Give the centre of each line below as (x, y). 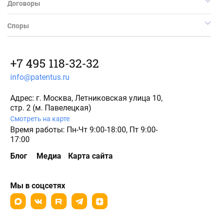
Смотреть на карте (40, 119)
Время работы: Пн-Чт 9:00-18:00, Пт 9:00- (84, 130)
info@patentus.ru (40, 77)
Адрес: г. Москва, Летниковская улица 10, (86, 98)
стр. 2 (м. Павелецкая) (51, 108)
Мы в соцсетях (38, 186)
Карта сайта (91, 156)
